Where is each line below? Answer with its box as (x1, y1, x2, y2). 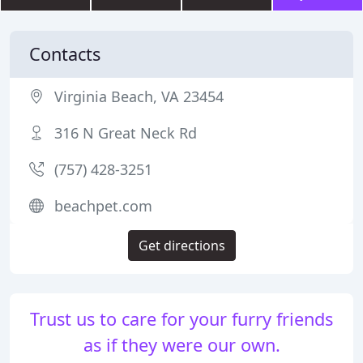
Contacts (29, 42, 100, 66)
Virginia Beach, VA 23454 (54, 87, 224, 106)
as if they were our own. (83, 333, 280, 357)
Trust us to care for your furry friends (30, 307, 333, 331)
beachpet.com (54, 196, 152, 216)
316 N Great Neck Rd (54, 123, 197, 143)
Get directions (138, 237, 225, 254)
